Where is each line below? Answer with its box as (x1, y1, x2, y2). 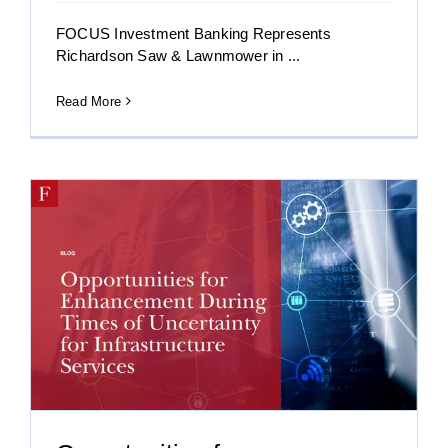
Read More (56, 93, 122, 109)
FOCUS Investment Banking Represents (56, 24, 331, 42)
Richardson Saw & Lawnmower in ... (56, 46, 301, 64)
